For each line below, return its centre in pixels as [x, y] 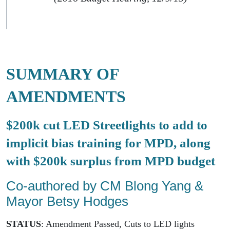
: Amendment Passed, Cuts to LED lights [118, 224]
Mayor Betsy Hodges [67, 201]
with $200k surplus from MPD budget [111, 161]
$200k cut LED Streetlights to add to [107, 125]
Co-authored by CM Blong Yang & [105, 186]
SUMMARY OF [63, 74]
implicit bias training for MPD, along [108, 143]
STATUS [24, 224]
